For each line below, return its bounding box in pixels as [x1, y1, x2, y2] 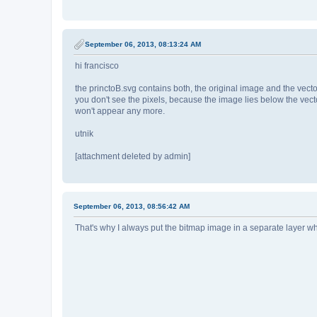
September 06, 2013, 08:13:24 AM [85, 40, 201, 48]
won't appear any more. [75, 106, 165, 117]
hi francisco [75, 61, 119, 71]
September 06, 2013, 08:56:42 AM [74, 202, 190, 211]
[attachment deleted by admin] [75, 151, 190, 162]
